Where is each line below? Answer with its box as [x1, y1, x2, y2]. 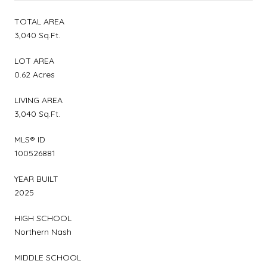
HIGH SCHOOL [14, 212, 72, 223]
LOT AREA [14, 55, 54, 66]
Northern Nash [14, 226, 72, 237]
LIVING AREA [14, 94, 63, 105]
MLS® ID [14, 133, 45, 145]
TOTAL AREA [14, 15, 64, 27]
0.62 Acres [14, 69, 55, 80]
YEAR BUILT [14, 173, 58, 184]
